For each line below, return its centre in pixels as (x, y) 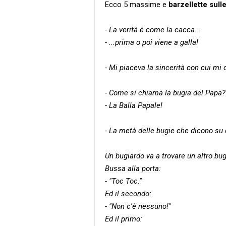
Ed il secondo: (128, 194)
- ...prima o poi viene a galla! (152, 42)
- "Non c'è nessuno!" (138, 206)
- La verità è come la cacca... (153, 30)
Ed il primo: (124, 219)
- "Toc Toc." (123, 181)
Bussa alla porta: (133, 168)
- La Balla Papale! (134, 105)
